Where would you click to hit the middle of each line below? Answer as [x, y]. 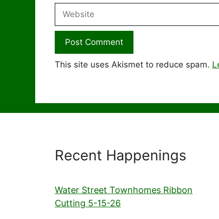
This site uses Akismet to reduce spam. [133, 65]
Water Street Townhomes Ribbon [124, 190]
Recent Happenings [120, 155]
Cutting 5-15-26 [88, 203]
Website [70, 9]
